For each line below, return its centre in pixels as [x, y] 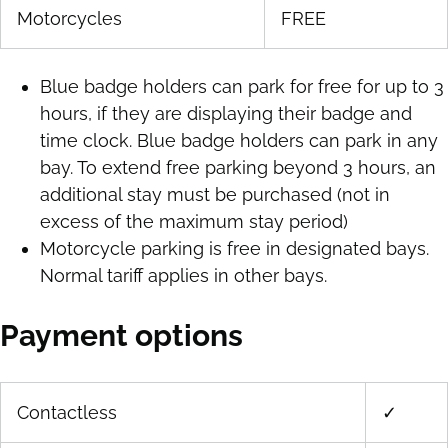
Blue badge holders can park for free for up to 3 [242, 87]
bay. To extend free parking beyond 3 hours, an [238, 168]
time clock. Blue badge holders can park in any [239, 141]
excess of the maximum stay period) [194, 222]
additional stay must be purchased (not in [215, 195]
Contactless [67, 413]
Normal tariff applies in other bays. [183, 276]
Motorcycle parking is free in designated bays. [234, 249]
